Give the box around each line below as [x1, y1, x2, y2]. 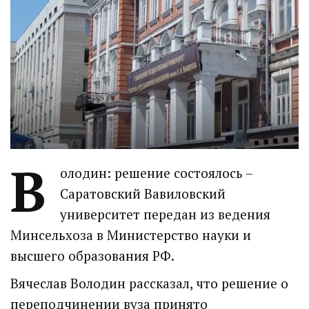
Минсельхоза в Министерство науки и [10, 226, 251, 244]
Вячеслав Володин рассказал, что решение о [10, 275, 288, 292]
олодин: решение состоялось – [60, 164, 252, 182]
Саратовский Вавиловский [60, 185, 226, 203]
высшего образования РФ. [10, 247, 175, 265]
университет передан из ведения [60, 206, 270, 223]
